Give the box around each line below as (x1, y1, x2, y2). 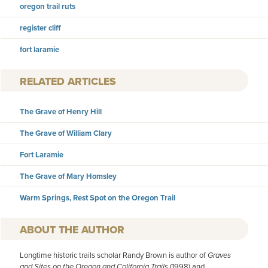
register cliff (20, 22, 61, 34)
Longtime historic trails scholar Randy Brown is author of (20, 249, 208, 260)
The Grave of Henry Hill (20, 105, 102, 117)
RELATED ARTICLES (20, 73, 116, 89)
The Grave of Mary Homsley (20, 170, 117, 182)
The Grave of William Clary (20, 127, 112, 139)
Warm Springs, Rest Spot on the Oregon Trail (20, 191, 175, 203)
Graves (208, 249, 231, 261)
